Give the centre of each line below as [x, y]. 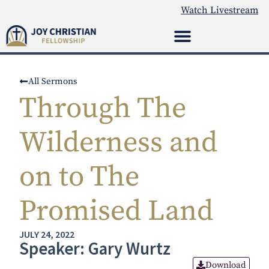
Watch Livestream [220, 10]
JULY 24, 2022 [47, 234]
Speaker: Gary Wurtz [95, 249]
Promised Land [116, 211]
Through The [103, 109]
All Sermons [53, 81]
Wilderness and [118, 143]
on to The [79, 177]
